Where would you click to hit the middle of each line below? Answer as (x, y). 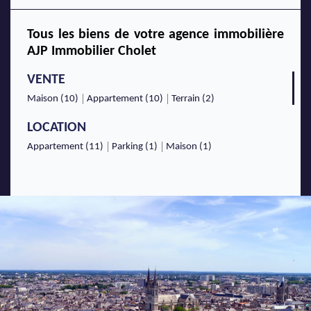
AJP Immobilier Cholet (92, 52)
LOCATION (57, 128)
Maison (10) (53, 99)
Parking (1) (135, 147)
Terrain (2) (193, 99)
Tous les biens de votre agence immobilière (155, 35)
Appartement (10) (125, 99)
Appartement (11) (65, 147)
